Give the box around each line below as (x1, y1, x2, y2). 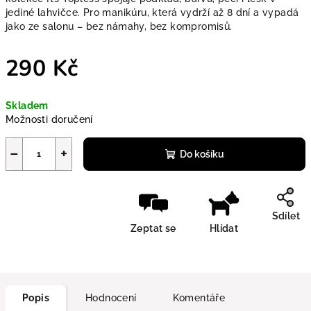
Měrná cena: (5, 88, 64, 99)
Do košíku (179, 149, 224, 160)
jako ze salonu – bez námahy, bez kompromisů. (6, 21, 233, 32)
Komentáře (172, 292, 226, 303)
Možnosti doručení (6, 114, 93, 125)
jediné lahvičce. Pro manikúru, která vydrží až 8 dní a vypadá (6, 7, 299, 18)
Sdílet (271, 210, 300, 221)
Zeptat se (130, 223, 176, 234)
